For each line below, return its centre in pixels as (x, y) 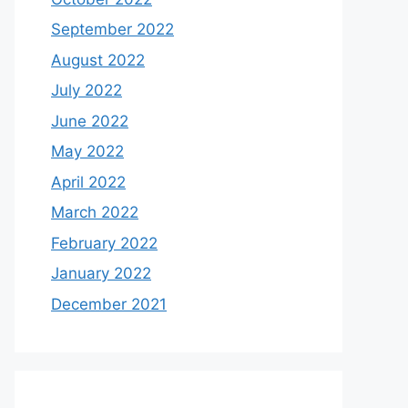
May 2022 (87, 151)
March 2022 (95, 212)
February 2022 (104, 243)
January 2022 (101, 273)
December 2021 (109, 304)
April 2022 (88, 182)
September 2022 (112, 29)
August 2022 (98, 60)
